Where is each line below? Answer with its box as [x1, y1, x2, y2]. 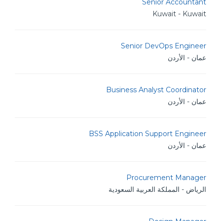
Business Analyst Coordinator [106, 85, 206, 94]
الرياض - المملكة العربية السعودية [109, 185, 206, 194]
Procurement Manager [126, 173, 206, 182]
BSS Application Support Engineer [89, 129, 206, 138]
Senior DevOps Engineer [121, 41, 206, 50]
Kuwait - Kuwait [152, 9, 206, 18]
